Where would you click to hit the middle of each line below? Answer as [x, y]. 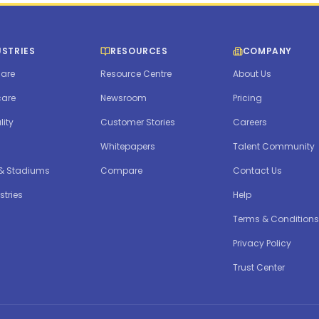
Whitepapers [128, 147]
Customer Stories [138, 122]
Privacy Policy [262, 244]
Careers [250, 122]
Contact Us [257, 171]
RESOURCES [139, 51]
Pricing [247, 98]
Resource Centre [136, 74]
